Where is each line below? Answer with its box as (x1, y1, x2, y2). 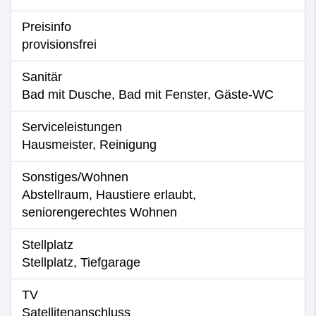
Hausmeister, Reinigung (22, 138, 157, 152)
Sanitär (22, 70, 62, 84)
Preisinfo (22, 20, 71, 34)
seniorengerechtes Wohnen (22, 205, 177, 219)
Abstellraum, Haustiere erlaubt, (22, 188, 196, 202)
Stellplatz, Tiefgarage (22, 255, 140, 269)
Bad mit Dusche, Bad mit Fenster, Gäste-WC (22, 87, 274, 102)
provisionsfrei (22, 37, 97, 51)
